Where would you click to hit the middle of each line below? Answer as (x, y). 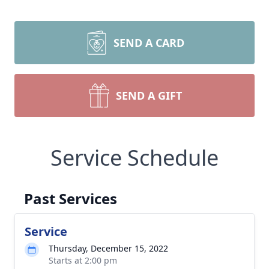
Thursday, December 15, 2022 (108, 248)
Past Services (71, 198)
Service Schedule (134, 158)
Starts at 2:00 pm (83, 260)
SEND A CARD (149, 43)
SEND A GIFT (149, 95)
